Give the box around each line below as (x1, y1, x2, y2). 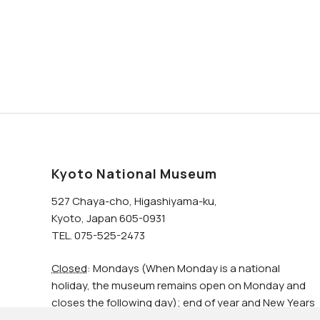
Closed (51, 261, 87, 276)
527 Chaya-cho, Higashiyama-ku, (51, 193, 217, 209)
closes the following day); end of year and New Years (51, 295, 315, 311)
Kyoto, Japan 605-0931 (51, 210, 166, 226)
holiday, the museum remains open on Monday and (51, 278, 306, 294)
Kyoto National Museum (51, 165, 217, 183)
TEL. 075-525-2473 (51, 227, 145, 243)
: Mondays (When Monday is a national (87, 261, 280, 276)
